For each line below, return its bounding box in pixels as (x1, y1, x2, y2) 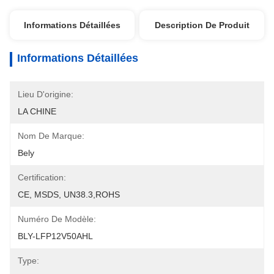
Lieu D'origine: (18, 89, 73, 99)
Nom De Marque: (18, 131, 84, 141)
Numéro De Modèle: (18, 214, 96, 224)
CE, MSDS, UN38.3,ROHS (18, 190, 120, 199)
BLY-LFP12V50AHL (18, 231, 93, 241)
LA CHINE (18, 106, 56, 116)
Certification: (18, 172, 66, 182)
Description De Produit (154, 20, 250, 30)
